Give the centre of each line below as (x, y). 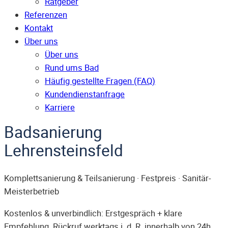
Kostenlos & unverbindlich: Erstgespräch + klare (93, 213)
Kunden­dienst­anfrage (85, 94)
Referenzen (46, 15)
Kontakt (39, 28)
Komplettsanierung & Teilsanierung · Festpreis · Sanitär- (108, 178)
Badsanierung (53, 132)
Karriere (60, 108)
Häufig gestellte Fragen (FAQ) (100, 81)
